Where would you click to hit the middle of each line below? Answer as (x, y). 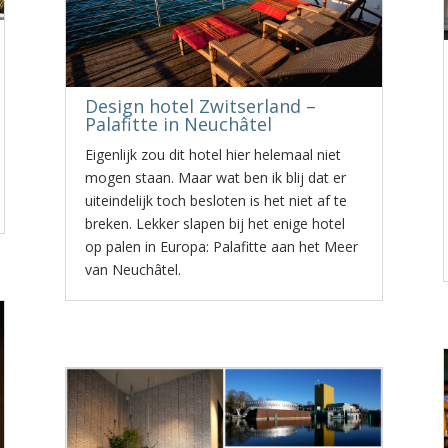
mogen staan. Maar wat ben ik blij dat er (215, 177)
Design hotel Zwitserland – (200, 106)
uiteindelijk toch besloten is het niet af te (215, 200)
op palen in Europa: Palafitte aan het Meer (221, 246)
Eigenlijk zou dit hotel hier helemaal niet (212, 154)
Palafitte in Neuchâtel (178, 124)
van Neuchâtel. (132, 269)
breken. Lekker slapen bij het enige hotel (214, 223)
